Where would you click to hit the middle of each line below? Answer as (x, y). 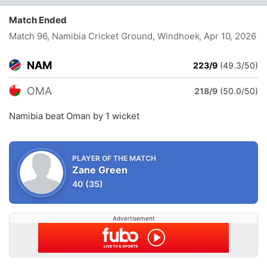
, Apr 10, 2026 (228, 36)
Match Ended (41, 20)
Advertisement (133, 218)
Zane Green (100, 170)
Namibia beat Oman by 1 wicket (74, 116)
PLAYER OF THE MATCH (114, 158)
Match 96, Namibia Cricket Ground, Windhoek (105, 36)
